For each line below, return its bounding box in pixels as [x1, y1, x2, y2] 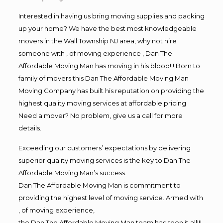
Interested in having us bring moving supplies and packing [18, 11, 205, 20]
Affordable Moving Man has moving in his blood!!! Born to [18, 61, 200, 70]
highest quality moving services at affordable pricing [18, 99, 186, 107]
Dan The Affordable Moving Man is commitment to [18, 181, 181, 189]
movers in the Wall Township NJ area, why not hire [18, 36, 177, 45]
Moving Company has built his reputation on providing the [18, 86, 204, 95]
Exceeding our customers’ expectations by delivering [18, 143, 191, 152]
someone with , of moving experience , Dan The [18, 49, 172, 57]
